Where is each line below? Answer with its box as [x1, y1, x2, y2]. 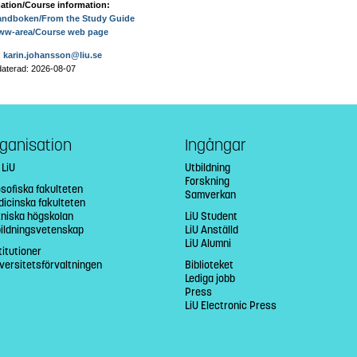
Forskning [184, 174, 229, 188]
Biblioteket [184, 257, 233, 272]
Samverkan [184, 187, 236, 202]
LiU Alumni [184, 236, 231, 250]
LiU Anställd [184, 222, 238, 237]
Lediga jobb [184, 271, 235, 285]
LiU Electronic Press [184, 298, 277, 312]
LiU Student [184, 209, 237, 223]
